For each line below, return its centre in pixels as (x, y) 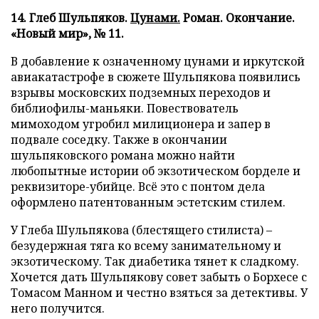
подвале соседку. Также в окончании (119, 140)
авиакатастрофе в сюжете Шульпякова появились (156, 77)
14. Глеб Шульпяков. (70, 18)
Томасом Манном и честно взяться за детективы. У (159, 293)
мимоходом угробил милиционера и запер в (141, 124)
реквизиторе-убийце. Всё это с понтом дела (138, 187)
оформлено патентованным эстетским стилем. (148, 202)
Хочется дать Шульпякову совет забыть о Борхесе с (159, 277)
